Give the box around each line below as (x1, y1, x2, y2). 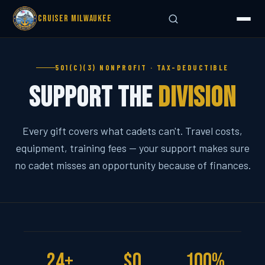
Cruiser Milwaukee (38, 13, 112, 24)
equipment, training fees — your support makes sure (15, 141, 250, 155)
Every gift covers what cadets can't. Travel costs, (22, 124, 243, 138)
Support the (29, 80, 158, 115)
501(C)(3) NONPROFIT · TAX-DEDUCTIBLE (55, 63, 229, 72)
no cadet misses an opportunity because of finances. (14, 159, 251, 172)
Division (157, 80, 236, 115)
